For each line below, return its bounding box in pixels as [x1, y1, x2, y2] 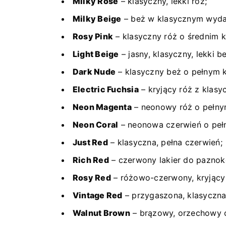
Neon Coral [73, 119, 119, 130]
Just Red [73, 137, 108, 147]
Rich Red [73, 154, 109, 165]
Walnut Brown [73, 207, 130, 218]
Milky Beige [73, 13, 122, 24]
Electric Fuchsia [73, 84, 139, 94]
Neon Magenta [73, 101, 132, 112]
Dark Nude [73, 66, 116, 77]
